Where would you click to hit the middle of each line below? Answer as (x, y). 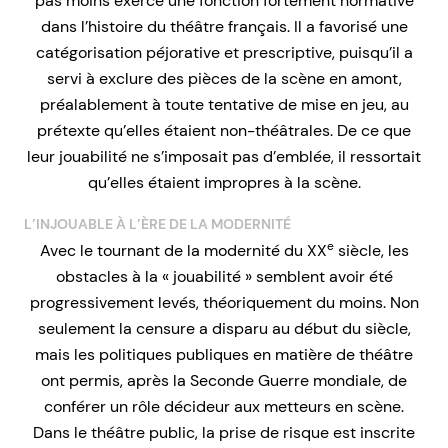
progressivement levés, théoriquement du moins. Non (224, 302)
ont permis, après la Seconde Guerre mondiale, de (224, 380)
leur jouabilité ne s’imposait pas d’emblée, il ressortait (224, 156)
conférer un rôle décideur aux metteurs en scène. (224, 406)
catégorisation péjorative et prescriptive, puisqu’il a (224, 52)
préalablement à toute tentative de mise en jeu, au (224, 104)
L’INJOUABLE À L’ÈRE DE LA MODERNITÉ (157, 223)
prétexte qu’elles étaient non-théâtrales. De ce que (224, 130)
